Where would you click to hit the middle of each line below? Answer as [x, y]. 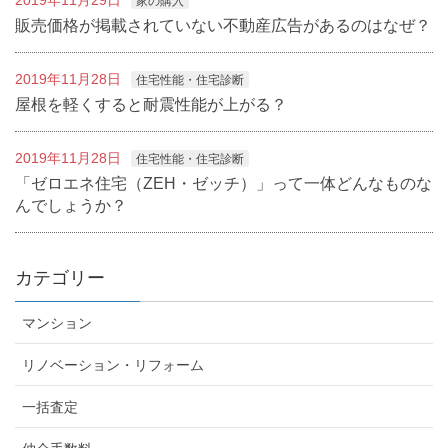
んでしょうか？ [71, 206]
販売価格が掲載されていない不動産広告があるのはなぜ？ [223, 26]
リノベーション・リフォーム [113, 365]
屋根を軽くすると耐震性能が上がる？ [151, 105]
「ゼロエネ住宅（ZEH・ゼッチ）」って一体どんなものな [223, 184]
